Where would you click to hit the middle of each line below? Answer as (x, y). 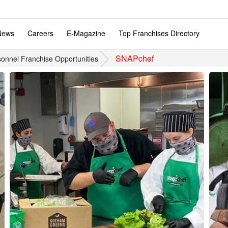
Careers (40, 33)
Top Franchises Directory (159, 33)
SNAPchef (134, 58)
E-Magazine (86, 33)
